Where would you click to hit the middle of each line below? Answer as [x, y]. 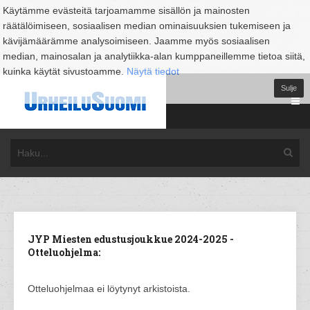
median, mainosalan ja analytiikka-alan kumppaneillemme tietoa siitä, [154, 56]
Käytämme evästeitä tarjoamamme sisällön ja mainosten [126, 10]
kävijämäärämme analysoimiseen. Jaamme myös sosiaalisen [136, 41]
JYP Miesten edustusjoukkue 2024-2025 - [131, 239]
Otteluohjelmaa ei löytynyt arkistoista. [109, 289]
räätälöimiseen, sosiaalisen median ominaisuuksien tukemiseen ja [147, 26]
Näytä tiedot [153, 71]
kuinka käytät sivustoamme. [65, 71]
